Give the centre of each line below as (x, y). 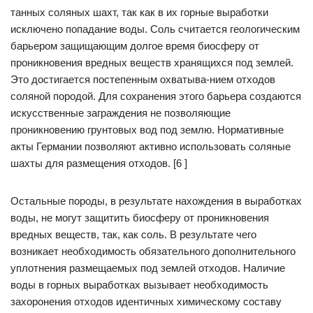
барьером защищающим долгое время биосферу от (135, 46)
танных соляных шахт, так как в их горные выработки (139, 12)
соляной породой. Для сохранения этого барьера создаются (156, 96)
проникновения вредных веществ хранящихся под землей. (152, 63)
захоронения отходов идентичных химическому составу (146, 301)
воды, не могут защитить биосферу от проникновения (140, 218)
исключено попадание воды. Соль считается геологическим (155, 29)
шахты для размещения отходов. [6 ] (99, 163)
